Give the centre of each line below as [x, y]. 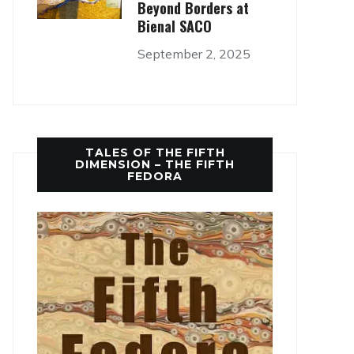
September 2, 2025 [194, 54]
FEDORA [155, 177]
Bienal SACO [174, 26]
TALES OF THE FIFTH [155, 153]
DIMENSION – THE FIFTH [155, 165]
